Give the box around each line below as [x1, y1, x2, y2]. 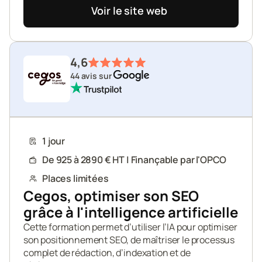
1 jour [42, 135, 65, 147]
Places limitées [42, 172, 109, 185]
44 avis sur [70, 70, 113, 81]
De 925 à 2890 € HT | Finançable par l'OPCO [42, 153, 227, 166]
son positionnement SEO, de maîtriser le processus [23, 233, 235, 246]
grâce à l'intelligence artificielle [23, 202, 238, 222]
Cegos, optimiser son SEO [23, 186, 199, 205]
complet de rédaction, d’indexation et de [23, 246, 191, 259]
